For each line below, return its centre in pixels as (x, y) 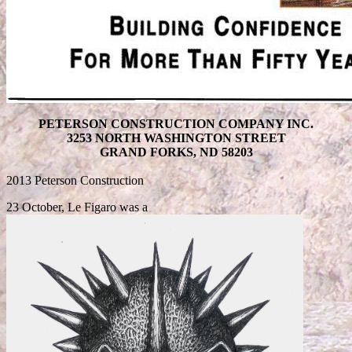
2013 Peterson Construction (75, 180)
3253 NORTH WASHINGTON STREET (176, 137)
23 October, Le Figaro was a (77, 207)
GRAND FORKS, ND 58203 (176, 152)
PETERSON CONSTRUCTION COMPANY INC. (176, 123)
